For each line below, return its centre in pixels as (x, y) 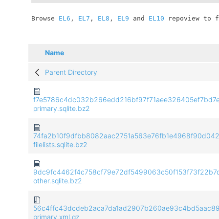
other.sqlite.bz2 (58, 181)
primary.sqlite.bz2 (62, 109)
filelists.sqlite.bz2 (60, 145)
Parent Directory (71, 72)
